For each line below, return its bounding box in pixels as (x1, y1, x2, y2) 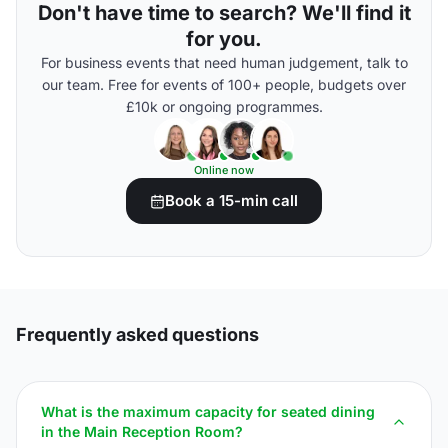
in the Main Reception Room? (41, 423, 243, 440)
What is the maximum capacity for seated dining (41, 403, 375, 420)
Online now (194, 163, 254, 177)
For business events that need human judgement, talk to (40, 54, 408, 71)
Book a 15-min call (165, 191, 298, 210)
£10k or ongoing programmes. (125, 98, 323, 115)
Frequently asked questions (16, 324, 259, 345)
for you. (186, 27, 262, 51)
